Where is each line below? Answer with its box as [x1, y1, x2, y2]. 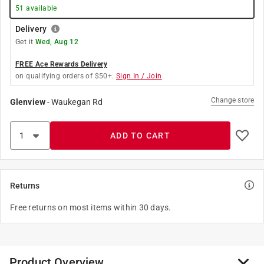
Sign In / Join [116, 72, 162, 80]
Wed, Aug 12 [35, 38, 79, 46]
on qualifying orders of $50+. [15, 72, 114, 80]
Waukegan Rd [51, 97, 103, 107]
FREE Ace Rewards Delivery [15, 60, 107, 68]
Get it [15, 38, 35, 46]
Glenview [10, 97, 45, 107]
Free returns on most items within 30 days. [10, 203, 171, 212]
